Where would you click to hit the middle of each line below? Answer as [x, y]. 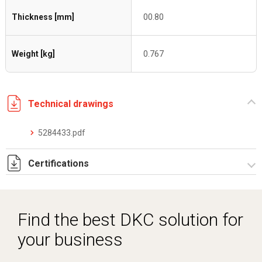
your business [70, 239]
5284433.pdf [62, 133]
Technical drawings [71, 104]
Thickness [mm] [43, 17]
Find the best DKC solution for [130, 220]
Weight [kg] [33, 54]
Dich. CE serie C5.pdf [76, 192]
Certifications [58, 163]
